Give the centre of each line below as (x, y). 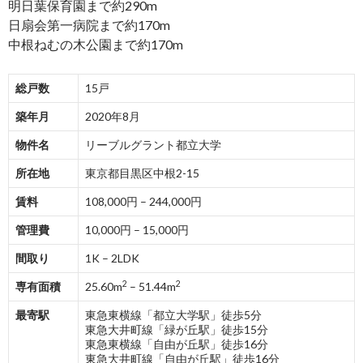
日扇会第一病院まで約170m (89, 25)
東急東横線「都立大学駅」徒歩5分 (173, 315)
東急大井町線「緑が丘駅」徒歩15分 (177, 329)
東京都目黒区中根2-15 (142, 173)
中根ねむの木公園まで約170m (96, 44)
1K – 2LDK (112, 258)
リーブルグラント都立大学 (153, 145)
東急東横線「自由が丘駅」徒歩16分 (177, 344)
